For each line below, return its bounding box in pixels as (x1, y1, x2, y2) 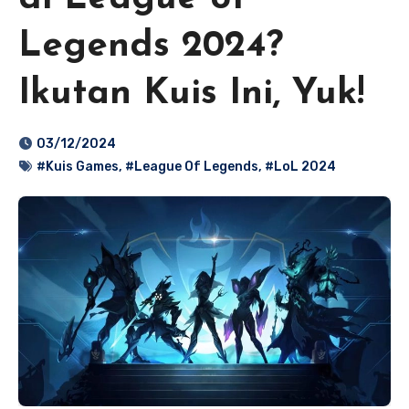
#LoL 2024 (265, 159, 336, 175)
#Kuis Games (37, 159, 119, 175)
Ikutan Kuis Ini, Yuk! (18, 76, 364, 113)
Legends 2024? (18, 28, 283, 66)
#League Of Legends (125, 159, 258, 175)
